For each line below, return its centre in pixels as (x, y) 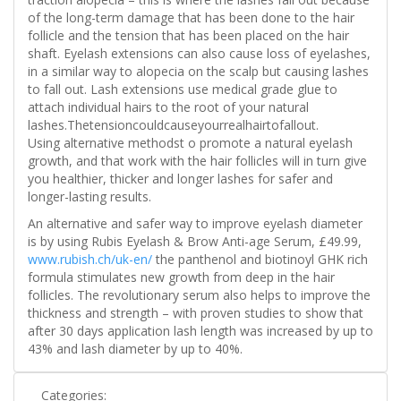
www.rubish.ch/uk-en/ (90, 260)
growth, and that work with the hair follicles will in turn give (197, 161)
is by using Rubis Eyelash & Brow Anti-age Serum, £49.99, (195, 242)
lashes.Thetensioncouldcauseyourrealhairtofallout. (173, 125)
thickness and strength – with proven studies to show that (196, 313)
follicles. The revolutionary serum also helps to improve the (199, 295)
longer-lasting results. (90, 197)
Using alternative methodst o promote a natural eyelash (190, 143)
